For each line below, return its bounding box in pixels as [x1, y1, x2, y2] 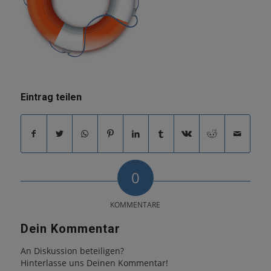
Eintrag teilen [20, 91, 82, 103]
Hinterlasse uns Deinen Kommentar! [20, 257, 168, 269]
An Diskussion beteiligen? [20, 245, 124, 257]
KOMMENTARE [110, 200, 161, 211]
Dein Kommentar [20, 221, 120, 237]
